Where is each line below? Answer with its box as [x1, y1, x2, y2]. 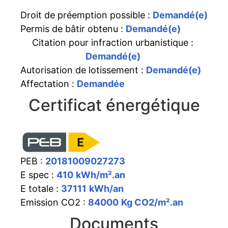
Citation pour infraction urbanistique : [32, 37, 193, 48]
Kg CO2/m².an [121, 196, 183, 208]
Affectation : [20, 78, 77, 89]
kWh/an [89, 183, 124, 194]
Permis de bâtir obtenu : [20, 23, 126, 34]
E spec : [20, 169, 56, 180]
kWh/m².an [76, 169, 125, 180]
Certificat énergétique [28, 95, 200, 115]
